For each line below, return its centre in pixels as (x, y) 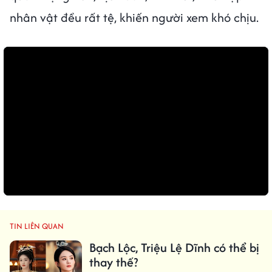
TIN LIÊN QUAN (37, 226)
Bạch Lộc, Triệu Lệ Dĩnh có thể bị (174, 247)
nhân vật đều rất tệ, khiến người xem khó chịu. (134, 17)
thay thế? (113, 262)
